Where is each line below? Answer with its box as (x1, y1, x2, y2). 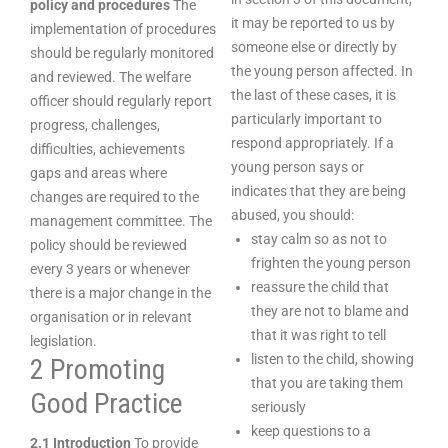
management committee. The (30, 213, 212, 229)
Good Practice (30, 387, 183, 420)
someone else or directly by (231, 39, 397, 55)
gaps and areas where (30, 165, 167, 181)
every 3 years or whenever (30, 261, 190, 277)
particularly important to (231, 111, 382, 127)
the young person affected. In (231, 63, 413, 79)
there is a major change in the (30, 285, 211, 301)
